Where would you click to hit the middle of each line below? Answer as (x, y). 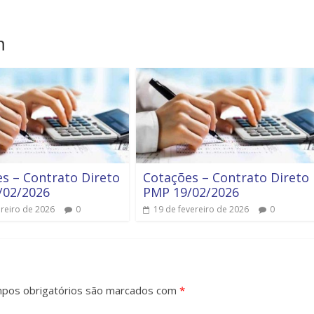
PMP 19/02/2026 (191, 192)
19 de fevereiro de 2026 (201, 210)
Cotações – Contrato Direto (226, 178)
